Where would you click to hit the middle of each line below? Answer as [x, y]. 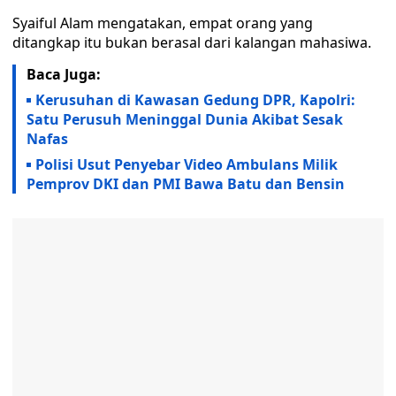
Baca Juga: [64, 74]
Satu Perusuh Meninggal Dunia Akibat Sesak [185, 119]
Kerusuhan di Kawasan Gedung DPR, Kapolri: [195, 100]
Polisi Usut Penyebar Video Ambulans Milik [187, 164]
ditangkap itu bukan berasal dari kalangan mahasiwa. [192, 42]
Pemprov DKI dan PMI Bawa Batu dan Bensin [186, 184]
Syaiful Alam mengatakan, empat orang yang [163, 23]
